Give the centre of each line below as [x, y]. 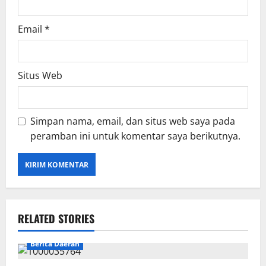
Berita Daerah [55, 243]
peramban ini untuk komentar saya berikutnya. [135, 136]
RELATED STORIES [56, 219]
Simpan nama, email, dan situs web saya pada [133, 121]
